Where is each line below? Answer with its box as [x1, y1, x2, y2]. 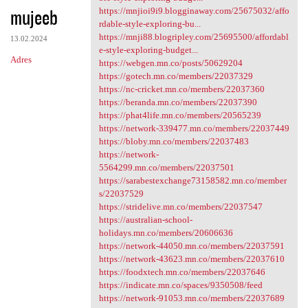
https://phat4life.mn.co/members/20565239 [98, 110, 261, 121]
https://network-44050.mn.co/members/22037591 [98, 241, 285, 252]
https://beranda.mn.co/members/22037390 [98, 97, 257, 108]
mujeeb [10, 4, 58, 31]
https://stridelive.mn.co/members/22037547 [98, 201, 263, 212]
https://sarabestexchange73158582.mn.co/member [98, 175, 287, 186]
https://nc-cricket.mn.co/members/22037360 [98, 84, 265, 95]
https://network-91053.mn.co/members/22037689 [98, 293, 285, 304]
